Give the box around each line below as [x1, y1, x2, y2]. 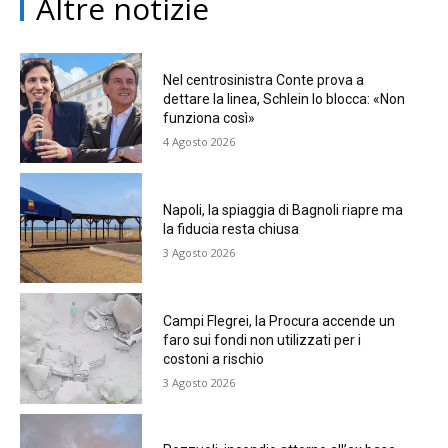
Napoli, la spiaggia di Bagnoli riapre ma [162, 201, 403, 218]
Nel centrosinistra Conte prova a [162, 72, 364, 89]
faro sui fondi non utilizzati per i [162, 331, 361, 348]
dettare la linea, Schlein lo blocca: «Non [162, 91, 405, 108]
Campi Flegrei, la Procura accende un [162, 312, 395, 329]
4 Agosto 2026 [162, 134, 235, 150]
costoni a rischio [162, 350, 264, 367]
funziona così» [162, 110, 255, 127]
